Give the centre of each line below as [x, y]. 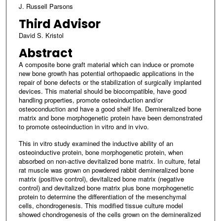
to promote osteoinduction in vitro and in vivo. [84, 126]
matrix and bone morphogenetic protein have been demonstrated [110, 117]
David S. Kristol [41, 35]
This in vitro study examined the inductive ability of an [96, 143]
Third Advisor [59, 24]
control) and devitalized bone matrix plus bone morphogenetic [106, 187]
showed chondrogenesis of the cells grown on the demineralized [110, 214]
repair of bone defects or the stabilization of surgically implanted [110, 82]
